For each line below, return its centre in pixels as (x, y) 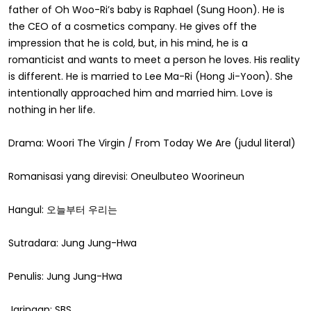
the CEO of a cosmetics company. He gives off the (133, 26)
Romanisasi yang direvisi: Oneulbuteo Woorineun (126, 176)
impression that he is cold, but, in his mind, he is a (128, 43)
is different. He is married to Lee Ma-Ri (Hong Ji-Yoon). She (151, 76)
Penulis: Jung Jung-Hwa (65, 276)
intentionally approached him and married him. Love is (141, 93)
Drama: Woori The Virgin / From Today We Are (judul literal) (152, 143)
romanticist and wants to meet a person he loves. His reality (154, 59)
